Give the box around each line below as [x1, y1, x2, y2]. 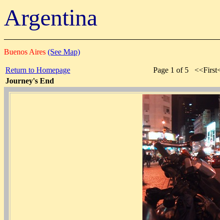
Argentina [4, 4, 97, 30]
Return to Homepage [5, 66, 70, 74]
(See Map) [48, 48, 80, 56]
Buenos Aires [4, 48, 48, 56]
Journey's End [5, 77, 54, 85]
